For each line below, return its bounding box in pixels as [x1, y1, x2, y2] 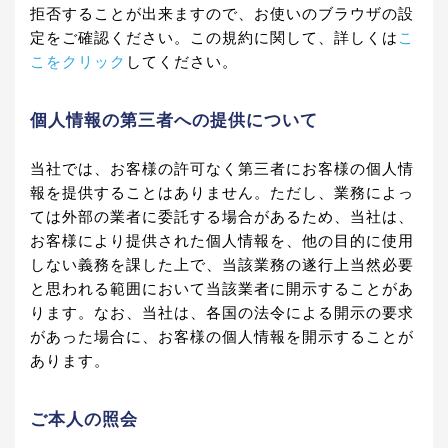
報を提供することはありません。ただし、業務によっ [30, 185, 414, 201]
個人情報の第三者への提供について [30, 111, 318, 130]
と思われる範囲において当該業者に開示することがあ [30, 281, 414, 297]
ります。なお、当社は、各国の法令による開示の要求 [30, 305, 414, 321]
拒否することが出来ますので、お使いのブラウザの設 [30, 6, 414, 22]
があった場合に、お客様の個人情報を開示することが [30, 329, 414, 345]
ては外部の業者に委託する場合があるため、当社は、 [30, 209, 414, 225]
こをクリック [30, 54, 126, 70]
